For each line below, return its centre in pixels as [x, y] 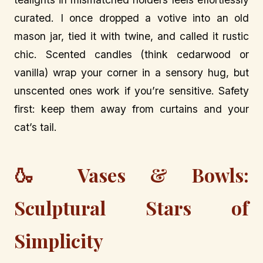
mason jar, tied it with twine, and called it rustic [131, 36]
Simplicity [59, 241]
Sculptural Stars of [131, 208]
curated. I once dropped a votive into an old [131, 18]
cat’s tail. [36, 127]
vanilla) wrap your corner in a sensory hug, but [131, 72]
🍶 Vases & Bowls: [131, 175]
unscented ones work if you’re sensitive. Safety [131, 90]
